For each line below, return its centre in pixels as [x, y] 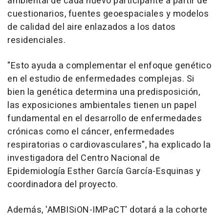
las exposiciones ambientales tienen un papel [102, 105]
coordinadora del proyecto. [63, 184]
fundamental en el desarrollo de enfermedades [105, 118]
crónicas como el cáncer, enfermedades [91, 131]
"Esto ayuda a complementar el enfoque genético [109, 66]
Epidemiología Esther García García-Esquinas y [104, 171]
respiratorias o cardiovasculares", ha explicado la [109, 145]
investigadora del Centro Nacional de [84, 158]
